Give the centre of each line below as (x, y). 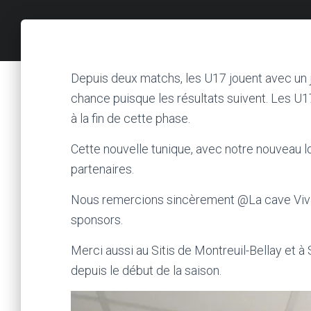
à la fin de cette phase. (131, 118)
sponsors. (97, 220)
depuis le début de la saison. (146, 270)
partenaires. (102, 169)
